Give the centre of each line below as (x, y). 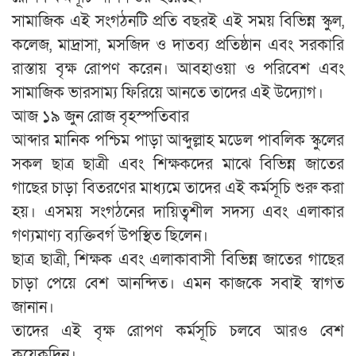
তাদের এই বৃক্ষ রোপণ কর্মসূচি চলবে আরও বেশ (178, 331)
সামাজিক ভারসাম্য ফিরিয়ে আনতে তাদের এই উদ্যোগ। (168, 93)
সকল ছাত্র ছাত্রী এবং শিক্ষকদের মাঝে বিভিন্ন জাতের (178, 164)
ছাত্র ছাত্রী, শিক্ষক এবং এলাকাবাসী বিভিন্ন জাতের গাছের (178, 260)
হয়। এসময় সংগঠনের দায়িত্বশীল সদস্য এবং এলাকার (178, 212)
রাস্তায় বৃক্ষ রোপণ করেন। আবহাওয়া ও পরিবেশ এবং (178, 69)
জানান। (33, 308)
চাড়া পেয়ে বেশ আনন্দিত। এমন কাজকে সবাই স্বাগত (178, 284)
